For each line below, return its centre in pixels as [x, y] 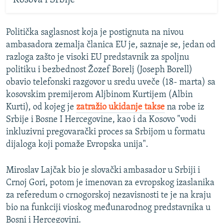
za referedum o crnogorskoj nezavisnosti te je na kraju [109, 196]
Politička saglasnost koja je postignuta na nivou [95, 33]
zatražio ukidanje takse [120, 108]
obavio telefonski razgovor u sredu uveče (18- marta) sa [111, 83]
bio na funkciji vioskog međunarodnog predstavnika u [108, 208]
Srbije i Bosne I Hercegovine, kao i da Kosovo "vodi [101, 120]
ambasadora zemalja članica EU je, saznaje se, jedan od [111, 45]
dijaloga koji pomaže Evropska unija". [77, 145]
